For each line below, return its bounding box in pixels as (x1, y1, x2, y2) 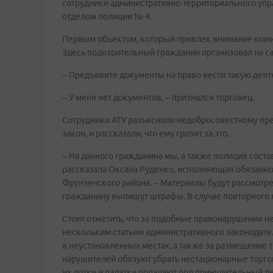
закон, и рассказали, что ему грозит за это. (62, 129, 229, 138)
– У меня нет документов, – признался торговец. (62, 93, 254, 102)
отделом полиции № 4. (62, 12, 152, 21)
